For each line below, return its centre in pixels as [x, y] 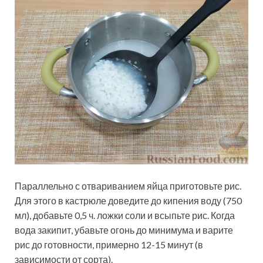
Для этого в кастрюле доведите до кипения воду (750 [128, 201]
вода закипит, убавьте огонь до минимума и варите [124, 230]
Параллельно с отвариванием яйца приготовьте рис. [128, 186]
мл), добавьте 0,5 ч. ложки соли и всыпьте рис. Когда [125, 215]
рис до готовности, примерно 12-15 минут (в [109, 245]
